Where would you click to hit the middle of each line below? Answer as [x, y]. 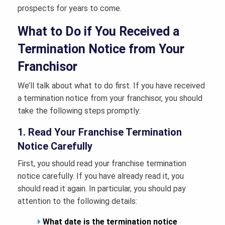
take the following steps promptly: [79, 111]
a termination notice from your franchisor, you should [110, 98]
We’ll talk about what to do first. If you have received [111, 86]
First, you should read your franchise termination [102, 164]
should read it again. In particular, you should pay [102, 189]
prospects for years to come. [70, 9]
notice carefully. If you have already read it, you [101, 176]
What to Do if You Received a [98, 32]
